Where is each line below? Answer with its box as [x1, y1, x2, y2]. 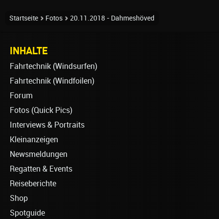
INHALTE [10, 44, 48, 57]
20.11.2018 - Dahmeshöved [70, 14, 154, 22]
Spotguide [10, 208, 45, 218]
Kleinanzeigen [10, 135, 58, 145]
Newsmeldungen [10, 150, 67, 159]
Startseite [9, 14, 38, 22]
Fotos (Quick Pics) [10, 106, 72, 115]
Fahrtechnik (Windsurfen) [10, 62, 97, 71]
